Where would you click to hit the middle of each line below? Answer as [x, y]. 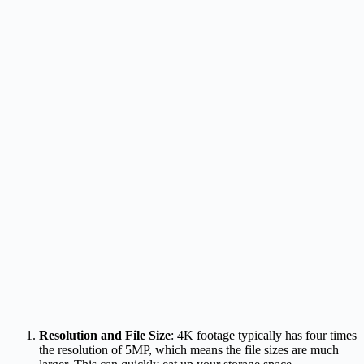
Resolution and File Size [105, 335]
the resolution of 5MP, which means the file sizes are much [189, 349]
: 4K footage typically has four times [264, 335]
